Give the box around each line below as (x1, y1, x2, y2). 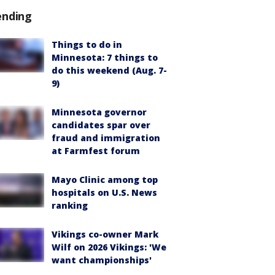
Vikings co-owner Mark (52, 228, 158, 240)
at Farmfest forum (52, 145, 140, 157)
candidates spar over (52, 119, 150, 131)
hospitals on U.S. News (52, 187, 157, 198)
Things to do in (52, 39, 122, 50)
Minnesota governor (52, 106, 147, 118)
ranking (52, 199, 88, 211)
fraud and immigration (52, 132, 160, 144)
